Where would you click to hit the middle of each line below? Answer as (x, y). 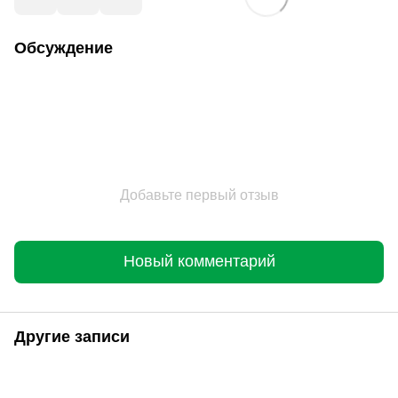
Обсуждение (64, 48)
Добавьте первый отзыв (199, 195)
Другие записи (72, 336)
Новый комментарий (199, 262)
